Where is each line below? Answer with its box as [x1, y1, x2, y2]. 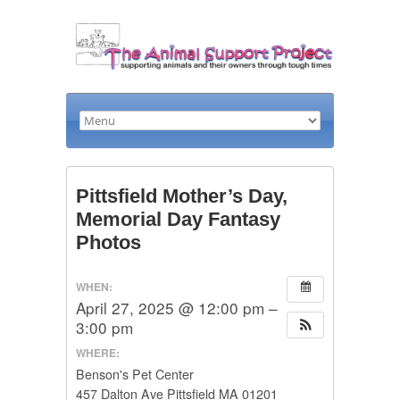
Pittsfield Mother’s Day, [76, 185, 287, 208]
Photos [76, 231, 141, 254]
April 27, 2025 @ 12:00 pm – [76, 296, 278, 320]
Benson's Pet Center [76, 364, 194, 383]
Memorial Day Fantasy [76, 208, 280, 231]
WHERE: [76, 344, 120, 361]
